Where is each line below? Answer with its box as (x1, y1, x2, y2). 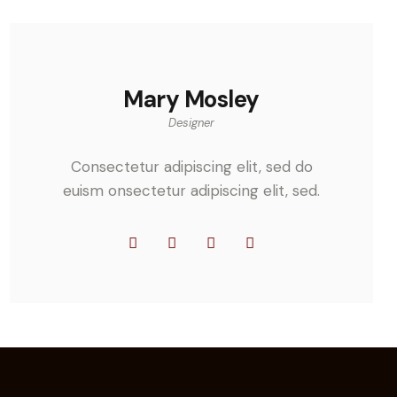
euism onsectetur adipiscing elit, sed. (63, 180, 320, 200)
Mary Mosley (123, 84, 260, 115)
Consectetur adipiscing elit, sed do (70, 156, 313, 176)
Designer (168, 115, 214, 131)
